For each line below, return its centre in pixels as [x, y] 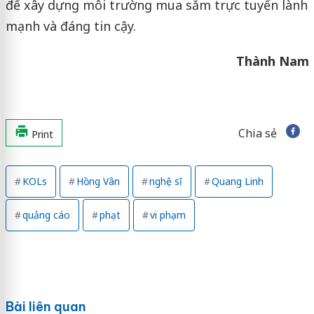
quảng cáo [46, 214]
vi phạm [168, 214]
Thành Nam [272, 61]
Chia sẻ [257, 133]
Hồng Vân [98, 181]
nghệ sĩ [165, 181]
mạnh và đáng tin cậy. [70, 26]
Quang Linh [237, 181]
